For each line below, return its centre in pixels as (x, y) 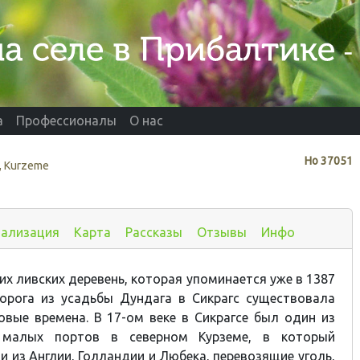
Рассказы (154, 232)
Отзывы (222, 232)
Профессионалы (66, 121)
